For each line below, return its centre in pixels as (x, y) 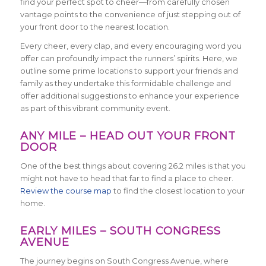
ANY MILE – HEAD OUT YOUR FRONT (128, 136)
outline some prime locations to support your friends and (129, 70)
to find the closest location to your (178, 190)
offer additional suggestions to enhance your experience (129, 95)
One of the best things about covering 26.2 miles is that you (133, 165)
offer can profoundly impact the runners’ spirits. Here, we (129, 58)
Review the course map (66, 190)
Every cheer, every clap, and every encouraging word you (131, 45)
